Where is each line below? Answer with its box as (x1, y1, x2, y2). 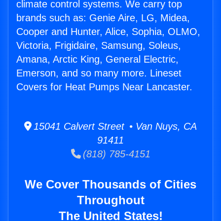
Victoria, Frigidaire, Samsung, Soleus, (16, 40, 181, 51)
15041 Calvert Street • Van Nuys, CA (32, 121, 197, 132)
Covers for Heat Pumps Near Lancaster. (16, 81, 192, 93)
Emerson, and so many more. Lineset (16, 68, 182, 79)
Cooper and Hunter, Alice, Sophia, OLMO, (16, 26, 200, 37)
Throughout (76, 193, 145, 207)
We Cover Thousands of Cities (25, 178, 196, 191)
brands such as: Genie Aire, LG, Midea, (16, 12, 190, 24)
